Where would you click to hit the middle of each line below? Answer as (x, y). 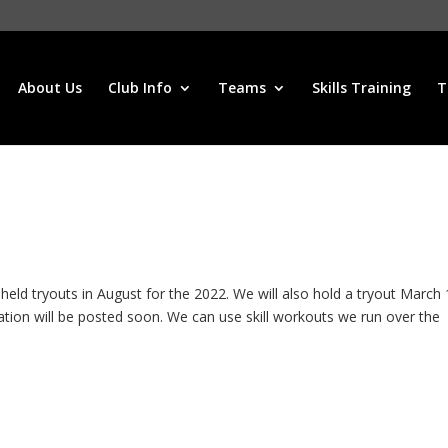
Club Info (140, 87)
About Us (50, 87)
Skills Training (361, 87)
